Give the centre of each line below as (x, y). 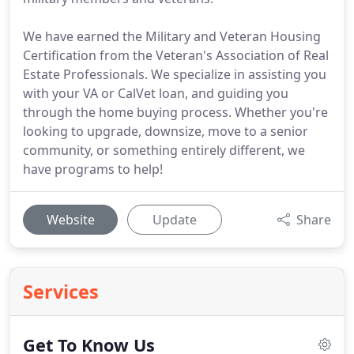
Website (70, 220)
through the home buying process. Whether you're (175, 112)
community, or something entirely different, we (164, 150)
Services (61, 292)
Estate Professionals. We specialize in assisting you (175, 74)
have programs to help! (93, 169)
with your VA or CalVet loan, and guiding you (156, 93)
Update (175, 220)
